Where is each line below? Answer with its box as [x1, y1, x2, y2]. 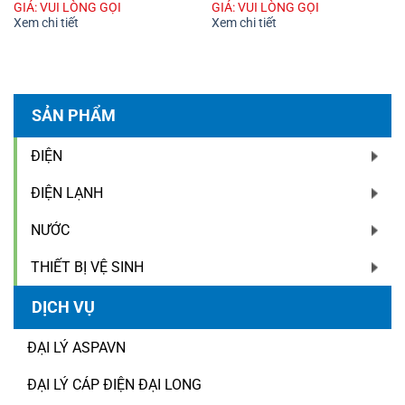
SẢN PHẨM [32, 106, 116, 126]
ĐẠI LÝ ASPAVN [27, 339, 126, 357]
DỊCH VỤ [32, 297, 95, 317]
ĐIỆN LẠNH [31, 184, 103, 202]
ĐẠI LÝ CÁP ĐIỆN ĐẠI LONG [27, 376, 202, 394]
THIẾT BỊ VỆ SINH [31, 259, 144, 277]
